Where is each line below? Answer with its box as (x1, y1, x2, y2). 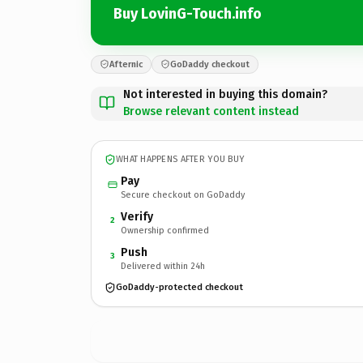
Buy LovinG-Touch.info (113, 5, 262, 23)
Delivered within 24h (121, 260, 205, 271)
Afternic (109, 58, 143, 70)
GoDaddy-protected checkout (116, 282, 243, 293)
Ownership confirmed (121, 224, 209, 236)
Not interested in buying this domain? (123, 87, 327, 101)
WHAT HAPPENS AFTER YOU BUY (116, 154, 245, 164)
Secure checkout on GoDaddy (121, 189, 245, 200)
